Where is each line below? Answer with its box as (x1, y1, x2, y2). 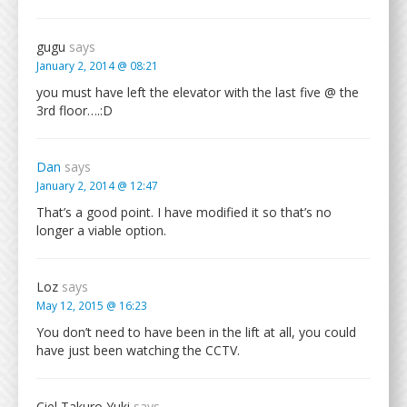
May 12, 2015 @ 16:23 (36, 298, 147, 313)
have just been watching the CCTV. (36, 342, 240, 359)
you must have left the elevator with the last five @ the (36, 84, 359, 101)
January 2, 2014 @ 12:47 (36, 178, 158, 193)
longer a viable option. (36, 222, 166, 239)
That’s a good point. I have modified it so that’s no (36, 203, 332, 221)
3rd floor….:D (36, 102, 113, 119)
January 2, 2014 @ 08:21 (36, 58, 158, 73)
